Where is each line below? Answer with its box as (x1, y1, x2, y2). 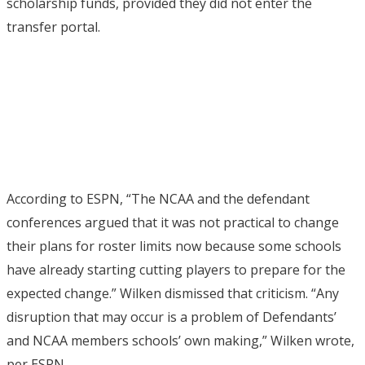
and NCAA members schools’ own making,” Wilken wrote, (7, 332, 354, 350)
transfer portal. (7, 18, 100, 36)
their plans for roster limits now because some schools (7, 237, 341, 255)
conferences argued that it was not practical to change (7, 213, 339, 231)
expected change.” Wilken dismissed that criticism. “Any (7, 284, 339, 302)
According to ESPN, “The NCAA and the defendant (7, 190, 310, 208)
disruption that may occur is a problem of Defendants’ (7, 308, 336, 326)
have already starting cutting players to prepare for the (7, 261, 345, 279)
